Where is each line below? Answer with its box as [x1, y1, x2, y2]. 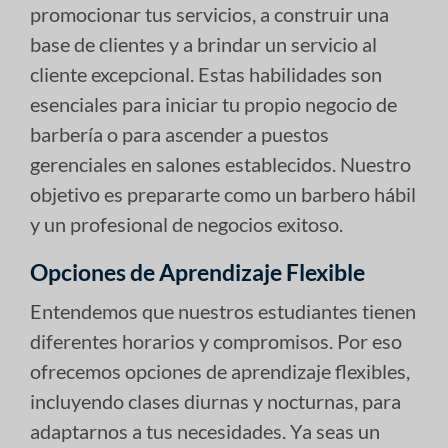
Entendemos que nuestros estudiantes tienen [30, 298, 416, 323]
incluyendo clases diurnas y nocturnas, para [30, 388, 401, 413]
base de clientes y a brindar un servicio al [30, 31, 377, 56]
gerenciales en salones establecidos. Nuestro [30, 151, 411, 176]
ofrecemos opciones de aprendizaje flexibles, [30, 358, 410, 383]
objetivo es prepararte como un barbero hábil [30, 181, 416, 206]
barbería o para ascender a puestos [30, 121, 329, 146]
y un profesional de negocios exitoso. [30, 211, 343, 236]
